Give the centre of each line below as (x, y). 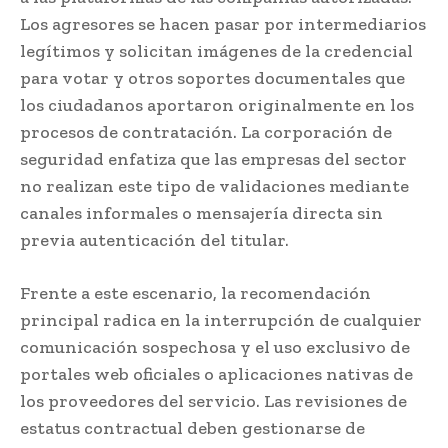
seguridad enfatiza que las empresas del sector (213, 159)
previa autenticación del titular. (154, 240)
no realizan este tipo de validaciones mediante (214, 186)
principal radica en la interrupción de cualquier (221, 320)
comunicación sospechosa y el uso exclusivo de (215, 347)
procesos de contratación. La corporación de (206, 132)
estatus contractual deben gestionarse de (192, 428)
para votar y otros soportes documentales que (212, 78)
